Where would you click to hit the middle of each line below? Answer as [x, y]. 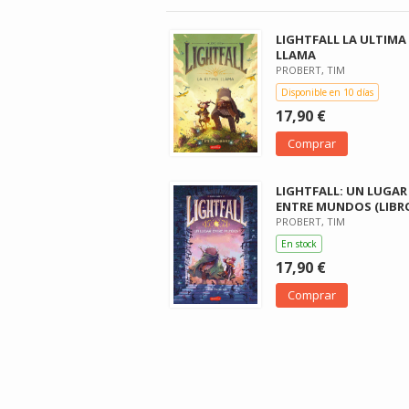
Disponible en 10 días [327, 92]
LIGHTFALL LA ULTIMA [341, 39]
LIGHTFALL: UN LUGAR [341, 190]
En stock [299, 243]
